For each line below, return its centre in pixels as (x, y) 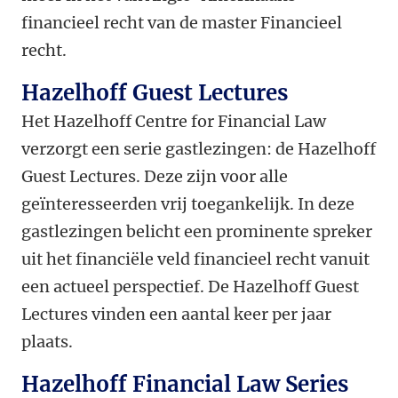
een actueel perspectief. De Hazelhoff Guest (190, 286)
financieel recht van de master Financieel (182, 22)
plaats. (47, 341)
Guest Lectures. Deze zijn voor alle (155, 176)
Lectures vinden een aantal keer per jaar (176, 314)
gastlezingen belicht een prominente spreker (197, 231)
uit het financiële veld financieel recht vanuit (195, 259)
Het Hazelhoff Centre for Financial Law (174, 121)
